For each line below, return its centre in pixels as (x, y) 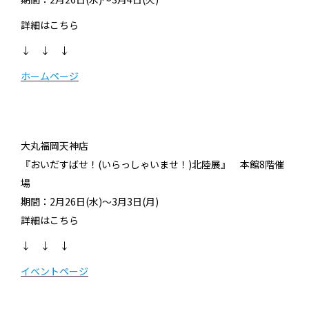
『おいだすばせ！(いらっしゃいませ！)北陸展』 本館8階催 (152, 165)
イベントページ (54, 271)
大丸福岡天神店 (54, 146)
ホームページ (50, 76)
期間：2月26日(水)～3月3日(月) (90, 202)
